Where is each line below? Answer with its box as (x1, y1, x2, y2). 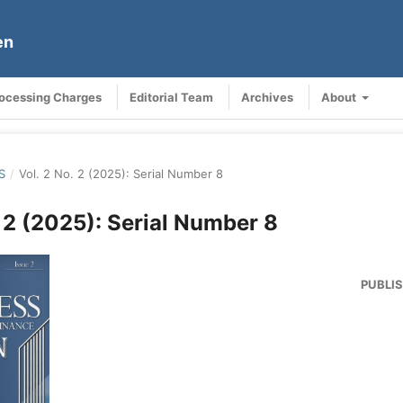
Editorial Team (130, 89, 213, 104)
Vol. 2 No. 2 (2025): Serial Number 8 (19, 166, 224, 181)
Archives (241, 89, 293, 104)
